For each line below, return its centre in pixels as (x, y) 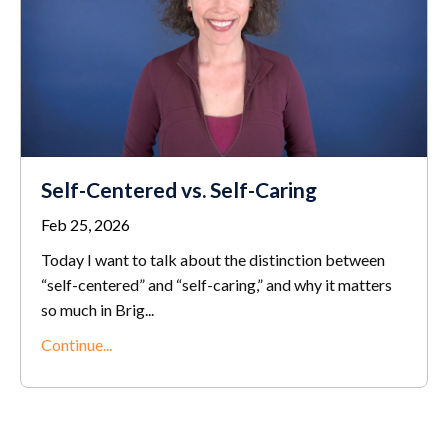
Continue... (76, 345)
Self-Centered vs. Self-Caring (179, 190)
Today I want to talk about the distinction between (213, 260)
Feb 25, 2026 (85, 225)
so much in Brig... (97, 310)
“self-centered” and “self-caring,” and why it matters (216, 285)
